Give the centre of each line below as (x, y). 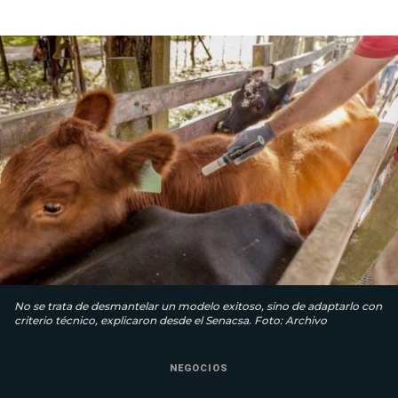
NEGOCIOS (199, 368)
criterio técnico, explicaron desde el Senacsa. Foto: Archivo (171, 320)
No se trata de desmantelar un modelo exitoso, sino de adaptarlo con (198, 306)
